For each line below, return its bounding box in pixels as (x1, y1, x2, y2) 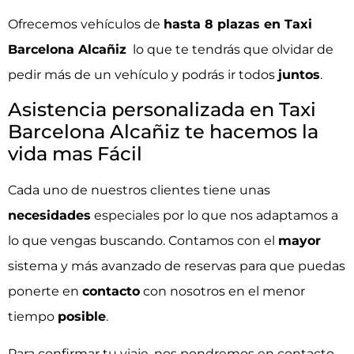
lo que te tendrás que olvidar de (126, 41, 333, 57)
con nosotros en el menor (143, 284, 305, 299)
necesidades (8, 208, 91, 224)
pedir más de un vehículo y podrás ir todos (8, 66, 278, 82)
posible (58, 309, 106, 325)
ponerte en (8, 284, 82, 299)
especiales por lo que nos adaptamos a (91, 208, 338, 224)
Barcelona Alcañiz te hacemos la (8, 120, 318, 144)
